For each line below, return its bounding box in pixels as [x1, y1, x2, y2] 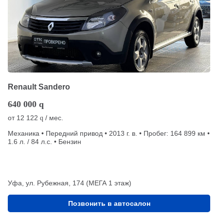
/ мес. [43, 113, 63, 122]
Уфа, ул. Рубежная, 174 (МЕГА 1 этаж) [8, 179, 131, 187]
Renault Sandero [8, 82, 70, 91]
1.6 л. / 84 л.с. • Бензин [8, 137, 81, 145]
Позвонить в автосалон [68, 199, 150, 207]
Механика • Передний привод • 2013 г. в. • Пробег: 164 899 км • [8, 129, 210, 137]
